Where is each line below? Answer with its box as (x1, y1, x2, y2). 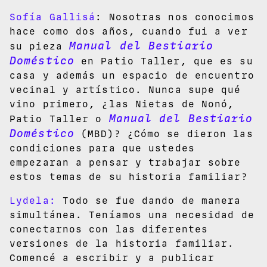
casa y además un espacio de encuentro (10, 69, 254, 81)
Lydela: (10, 194, 56, 206)
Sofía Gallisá (10, 11, 96, 23)
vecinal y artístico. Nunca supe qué (10, 83, 241, 95)
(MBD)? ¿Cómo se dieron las (74, 128, 253, 139)
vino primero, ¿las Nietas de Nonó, (10, 98, 235, 110)
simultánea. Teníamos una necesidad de (10, 209, 254, 221)
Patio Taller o (10, 113, 109, 125)
